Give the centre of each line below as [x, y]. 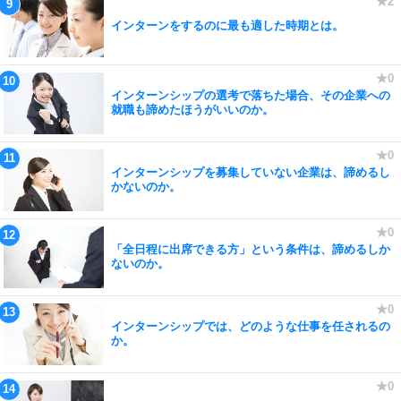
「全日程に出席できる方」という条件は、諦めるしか [251, 249]
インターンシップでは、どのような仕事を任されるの [251, 326]
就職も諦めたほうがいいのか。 [192, 110]
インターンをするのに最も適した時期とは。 [227, 26]
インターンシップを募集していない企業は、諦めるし [251, 172]
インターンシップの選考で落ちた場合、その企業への [251, 95]
